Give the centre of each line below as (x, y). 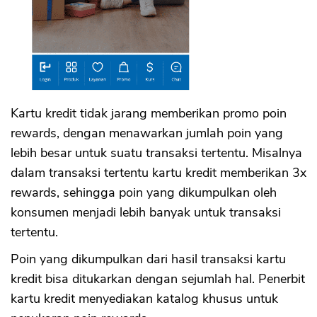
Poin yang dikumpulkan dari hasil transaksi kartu (148, 259)
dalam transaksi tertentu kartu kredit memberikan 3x (158, 173)
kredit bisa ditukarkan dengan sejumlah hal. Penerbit (158, 279)
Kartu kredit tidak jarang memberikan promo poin (149, 114)
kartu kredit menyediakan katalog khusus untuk (144, 299)
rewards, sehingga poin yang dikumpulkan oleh (144, 193)
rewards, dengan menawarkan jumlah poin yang (147, 133)
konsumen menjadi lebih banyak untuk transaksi (146, 213)
